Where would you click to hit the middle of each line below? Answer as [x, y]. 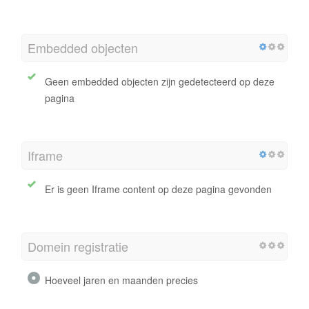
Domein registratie [78, 246]
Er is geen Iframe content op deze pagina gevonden [158, 189]
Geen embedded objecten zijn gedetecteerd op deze [160, 81]
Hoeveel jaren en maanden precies [121, 280]
